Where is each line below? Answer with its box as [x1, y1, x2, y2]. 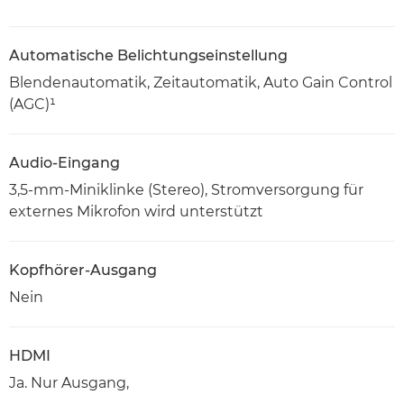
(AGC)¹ [9, 96, 56, 114]
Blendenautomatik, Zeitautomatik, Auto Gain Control [9, 74, 392, 92]
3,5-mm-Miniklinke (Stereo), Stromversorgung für [9, 181, 363, 199]
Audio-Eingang [9, 154, 120, 172]
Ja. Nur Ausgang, [9, 374, 129, 392]
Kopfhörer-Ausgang [9, 262, 157, 280]
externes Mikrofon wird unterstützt [9, 203, 263, 221]
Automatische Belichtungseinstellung [9, 47, 288, 65]
